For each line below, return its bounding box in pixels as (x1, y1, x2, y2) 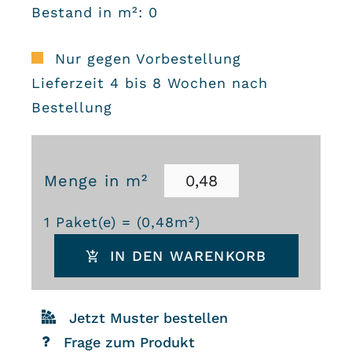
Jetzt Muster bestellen (68, 310, 228, 327)
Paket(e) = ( (49, 214, 141, 231)
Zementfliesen (42, 201, 165, 221)
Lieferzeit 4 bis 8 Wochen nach (31, 75, 268, 92)
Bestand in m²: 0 (31, 4, 158, 21)
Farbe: (42, 284, 96, 303)
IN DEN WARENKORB (110, 247, 267, 265)
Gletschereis (42, 311, 148, 331)
